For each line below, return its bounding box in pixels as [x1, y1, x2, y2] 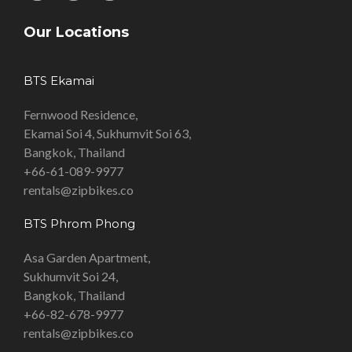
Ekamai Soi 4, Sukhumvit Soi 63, [24, 125, 191, 141]
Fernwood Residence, [24, 106, 137, 122]
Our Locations [24, 23, 129, 41]
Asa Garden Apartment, [24, 249, 150, 265]
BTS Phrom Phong [24, 215, 135, 231]
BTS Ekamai [24, 72, 94, 88]
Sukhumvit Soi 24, [24, 268, 118, 284]
